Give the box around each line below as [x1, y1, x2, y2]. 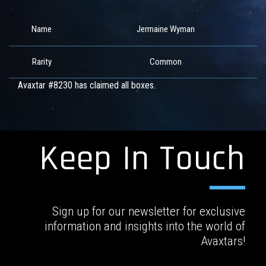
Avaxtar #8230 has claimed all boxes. [18, 80, 156, 91]
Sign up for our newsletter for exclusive [52, 204, 245, 218]
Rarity [31, 56, 52, 68]
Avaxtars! [201, 233, 245, 248]
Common [150, 56, 182, 68]
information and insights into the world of [45, 218, 245, 233]
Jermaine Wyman [137, 24, 195, 35]
